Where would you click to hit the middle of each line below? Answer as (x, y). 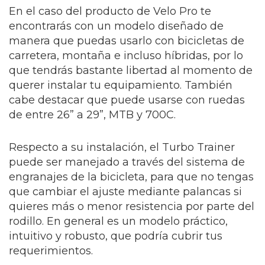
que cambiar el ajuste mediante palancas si (125, 192)
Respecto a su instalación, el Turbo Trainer (122, 148)
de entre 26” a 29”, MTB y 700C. (92, 115)
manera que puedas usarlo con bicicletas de (127, 41)
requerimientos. (51, 251)
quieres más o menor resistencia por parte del (132, 207)
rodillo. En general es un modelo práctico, (118, 222)
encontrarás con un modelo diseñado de (116, 26)
